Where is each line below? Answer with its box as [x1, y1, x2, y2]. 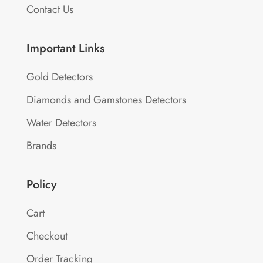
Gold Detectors [26, 69, 93, 85]
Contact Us [26, 1, 73, 17]
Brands [26, 137, 56, 153]
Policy [26, 176, 56, 193]
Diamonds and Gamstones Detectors [26, 92, 186, 107]
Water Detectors [26, 114, 96, 130]
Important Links [26, 39, 104, 57]
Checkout [26, 228, 68, 244]
